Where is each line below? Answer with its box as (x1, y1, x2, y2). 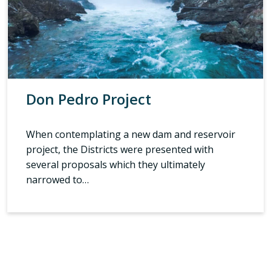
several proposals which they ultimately (26, 157, 205, 171)
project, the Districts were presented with (26, 142, 214, 156)
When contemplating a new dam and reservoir (26, 127, 235, 141)
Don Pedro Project (26, 88, 151, 109)
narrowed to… (26, 172, 89, 186)
